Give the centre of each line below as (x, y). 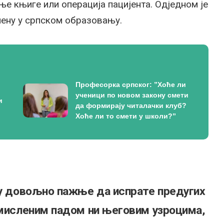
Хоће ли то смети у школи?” (125, 116)
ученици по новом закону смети (132, 95)
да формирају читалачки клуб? (131, 105)
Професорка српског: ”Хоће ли (130, 84)
